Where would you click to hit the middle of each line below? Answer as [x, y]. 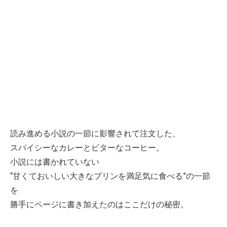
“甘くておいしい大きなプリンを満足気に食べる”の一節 [110, 176]
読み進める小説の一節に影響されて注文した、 [95, 134]
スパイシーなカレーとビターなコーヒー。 [87, 148]
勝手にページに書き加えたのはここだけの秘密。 [99, 205]
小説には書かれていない [55, 162]
